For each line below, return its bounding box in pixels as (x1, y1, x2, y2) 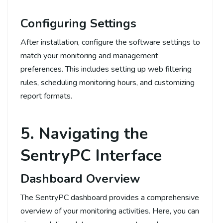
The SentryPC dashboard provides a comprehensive (20, 192, 199, 203)
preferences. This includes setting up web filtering (20, 63, 192, 75)
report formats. (20, 90, 72, 102)
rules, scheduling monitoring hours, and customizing (20, 77, 195, 88)
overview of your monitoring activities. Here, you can (20, 205, 199, 217)
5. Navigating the (20, 122, 148, 144)
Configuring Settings (20, 15, 136, 31)
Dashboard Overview (20, 170, 140, 187)
